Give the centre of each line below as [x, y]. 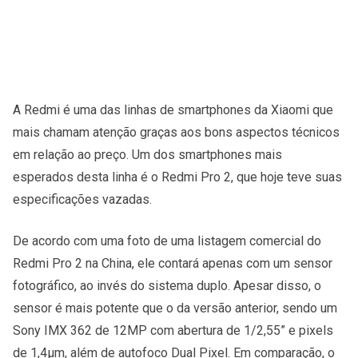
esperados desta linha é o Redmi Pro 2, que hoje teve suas [177, 177]
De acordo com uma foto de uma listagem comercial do [167, 241]
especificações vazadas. [82, 199]
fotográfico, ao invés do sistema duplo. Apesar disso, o [167, 285]
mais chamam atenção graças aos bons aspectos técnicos [176, 132]
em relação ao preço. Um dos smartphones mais [147, 154]
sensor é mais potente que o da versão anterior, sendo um [175, 308]
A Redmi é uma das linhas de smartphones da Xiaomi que [173, 109]
